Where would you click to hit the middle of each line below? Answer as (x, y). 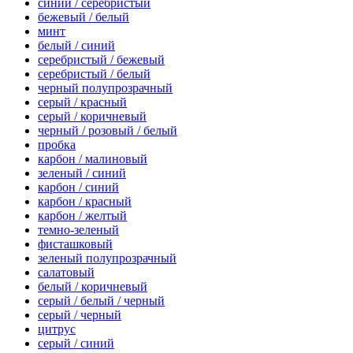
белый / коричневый (93, 287)
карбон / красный (85, 202)
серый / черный (80, 315)
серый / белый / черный (101, 301)
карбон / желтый (82, 216)
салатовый (66, 273)
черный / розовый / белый (108, 131)
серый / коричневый (92, 117)
